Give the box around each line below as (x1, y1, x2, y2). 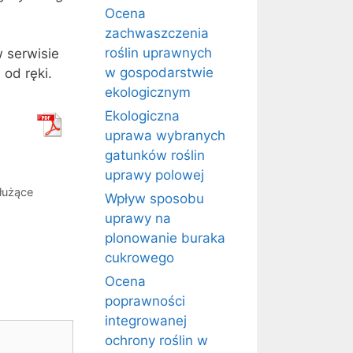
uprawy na (105, 210, 171, 226)
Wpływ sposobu (105, 191, 204, 206)
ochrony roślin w (105, 333, 208, 348)
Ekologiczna (105, 108, 180, 124)
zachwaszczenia (105, 25, 209, 41)
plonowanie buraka (105, 230, 225, 246)
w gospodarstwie (105, 65, 214, 80)
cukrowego (105, 250, 174, 266)
